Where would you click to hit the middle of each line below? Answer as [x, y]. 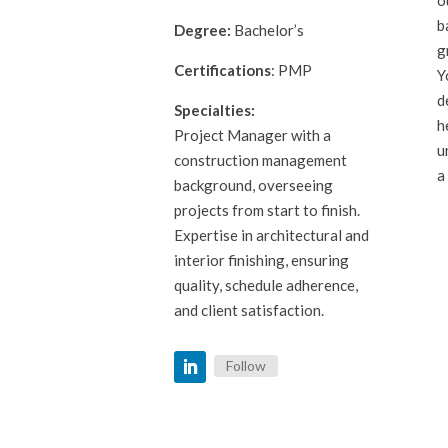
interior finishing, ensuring [262, 259]
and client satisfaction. [249, 309]
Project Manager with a [253, 134]
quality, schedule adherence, [266, 284]
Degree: [204, 29]
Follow [246, 366]
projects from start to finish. [267, 209]
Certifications [223, 69]
